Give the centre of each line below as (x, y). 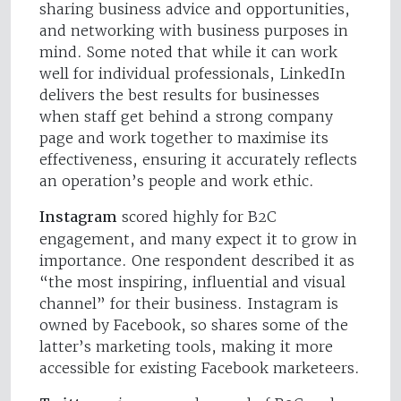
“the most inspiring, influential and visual (192, 282)
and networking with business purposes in (194, 31)
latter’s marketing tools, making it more (186, 347)
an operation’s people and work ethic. (177, 181)
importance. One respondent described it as (197, 261)
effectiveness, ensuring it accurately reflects (198, 160)
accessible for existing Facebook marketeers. (200, 368)
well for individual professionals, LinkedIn (192, 74)
